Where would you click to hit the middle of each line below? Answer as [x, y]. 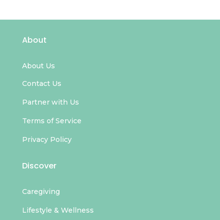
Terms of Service [52, 121]
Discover [39, 166]
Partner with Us [50, 102]
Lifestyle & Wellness [58, 210]
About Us [38, 66]
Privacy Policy [47, 139]
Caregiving [41, 192]
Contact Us [41, 83]
